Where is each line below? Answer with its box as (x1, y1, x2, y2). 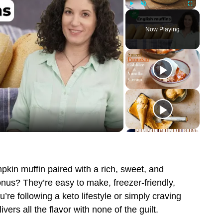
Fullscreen (190, 11, 213, 16)
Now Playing (145, 25, 180, 33)
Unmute (143, 11, 158, 16)
